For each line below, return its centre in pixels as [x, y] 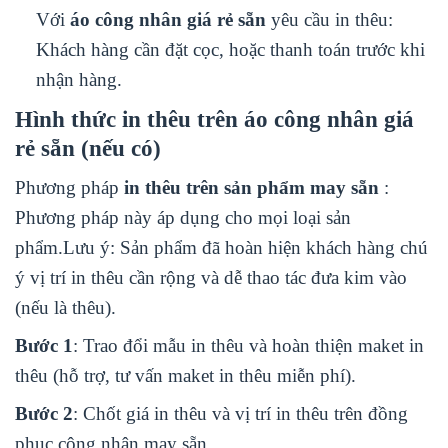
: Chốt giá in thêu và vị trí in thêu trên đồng [240, 413]
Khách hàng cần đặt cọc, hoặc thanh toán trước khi [230, 50]
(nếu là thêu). [65, 307]
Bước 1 [44, 345]
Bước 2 [44, 413]
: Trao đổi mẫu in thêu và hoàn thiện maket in [248, 345]
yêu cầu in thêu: [329, 20]
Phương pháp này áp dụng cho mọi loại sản [183, 217]
